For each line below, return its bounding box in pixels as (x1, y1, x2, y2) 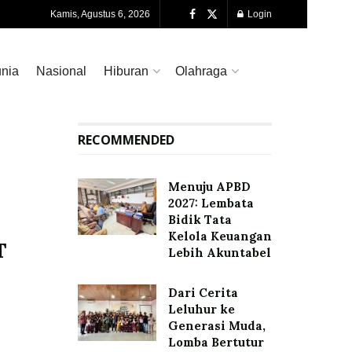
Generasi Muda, (167, 318, 266, 333)
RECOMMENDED (77, 131, 174, 148)
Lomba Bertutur (167, 335, 264, 350)
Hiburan (104, 64, 148, 78)
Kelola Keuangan (167, 229, 272, 244)
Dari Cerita (167, 285, 238, 300)
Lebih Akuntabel (167, 245, 271, 260)
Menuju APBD (167, 179, 251, 194)
